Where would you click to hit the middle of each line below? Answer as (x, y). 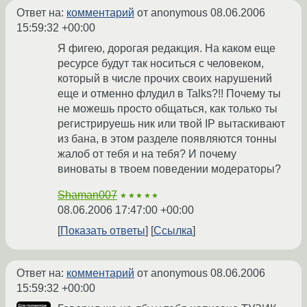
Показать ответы (103, 231)
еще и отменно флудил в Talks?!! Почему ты (169, 94)
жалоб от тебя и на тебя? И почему (147, 154)
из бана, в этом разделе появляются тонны (167, 139)
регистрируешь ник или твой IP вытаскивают (171, 124)
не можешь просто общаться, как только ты (168, 109)
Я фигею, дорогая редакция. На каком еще (167, 49)
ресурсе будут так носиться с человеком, (161, 64)
